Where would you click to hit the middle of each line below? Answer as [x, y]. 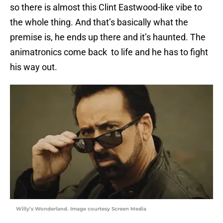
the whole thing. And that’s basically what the [99, 22]
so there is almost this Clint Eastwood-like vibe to [106, 7]
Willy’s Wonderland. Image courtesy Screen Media [81, 209]
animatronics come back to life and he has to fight [109, 52]
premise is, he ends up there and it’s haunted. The [108, 37]
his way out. [34, 67]
